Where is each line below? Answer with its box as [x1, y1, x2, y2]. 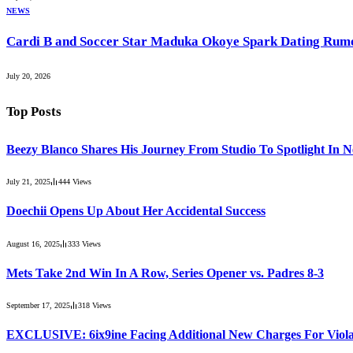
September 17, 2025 [6, 301, 70, 310]
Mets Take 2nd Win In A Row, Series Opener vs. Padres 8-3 [6, 266, 324, 280]
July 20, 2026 [6, 72, 50, 81]
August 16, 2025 [6, 239, 60, 248]
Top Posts [6, 104, 61, 120]
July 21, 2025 [6, 177, 50, 187]
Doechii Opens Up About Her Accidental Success [6, 204, 266, 218]
